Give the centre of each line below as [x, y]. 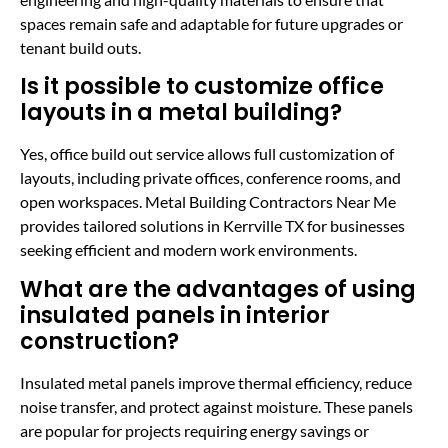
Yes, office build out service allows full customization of [207, 154]
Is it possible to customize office [202, 87]
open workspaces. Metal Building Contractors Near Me [208, 202]
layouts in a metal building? [181, 113]
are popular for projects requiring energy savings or [194, 430]
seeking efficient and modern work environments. [188, 250]
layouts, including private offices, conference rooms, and [210, 178]
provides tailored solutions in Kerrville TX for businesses [212, 226]
